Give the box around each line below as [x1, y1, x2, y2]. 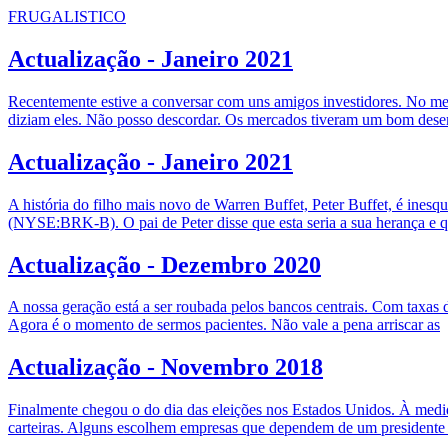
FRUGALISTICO [8, 8, 126, 25]
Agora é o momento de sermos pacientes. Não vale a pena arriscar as [8, 316, 440, 334]
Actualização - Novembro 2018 [8, 354, 323, 381]
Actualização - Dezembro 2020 [8, 251, 321, 278]
